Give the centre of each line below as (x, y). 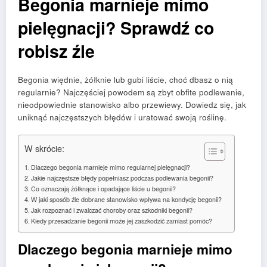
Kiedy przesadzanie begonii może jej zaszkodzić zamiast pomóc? (122, 221)
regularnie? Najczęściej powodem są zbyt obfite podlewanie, (131, 92)
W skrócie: (44, 148)
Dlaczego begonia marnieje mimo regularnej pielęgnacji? (111, 167)
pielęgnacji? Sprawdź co (116, 28)
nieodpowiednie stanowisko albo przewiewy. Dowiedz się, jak (132, 105)
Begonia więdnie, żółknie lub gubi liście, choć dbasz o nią (125, 80)
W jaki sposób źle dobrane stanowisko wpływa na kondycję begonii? (127, 200)
